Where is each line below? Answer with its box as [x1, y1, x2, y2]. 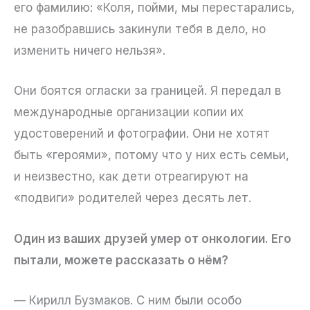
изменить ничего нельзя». [14, 44, 165, 58]
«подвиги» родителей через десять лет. [14, 191, 251, 206]
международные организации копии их [14, 105, 244, 120]
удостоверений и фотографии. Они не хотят [14, 127, 270, 141]
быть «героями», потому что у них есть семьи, [14, 148, 289, 163]
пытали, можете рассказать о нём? [14, 253, 228, 267]
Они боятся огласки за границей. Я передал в [14, 84, 281, 98]
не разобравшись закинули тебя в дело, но [14, 22, 266, 37]
